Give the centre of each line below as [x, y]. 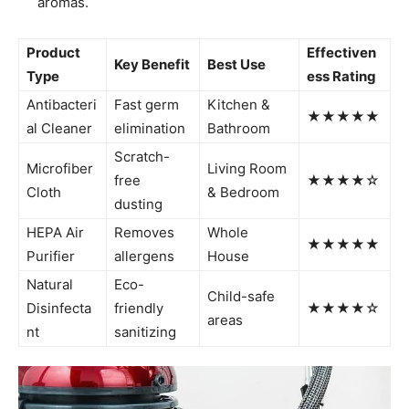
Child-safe [241, 297]
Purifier [51, 257]
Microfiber [60, 169]
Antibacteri [62, 105]
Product [53, 53]
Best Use [236, 65]
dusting [138, 204]
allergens [144, 257]
